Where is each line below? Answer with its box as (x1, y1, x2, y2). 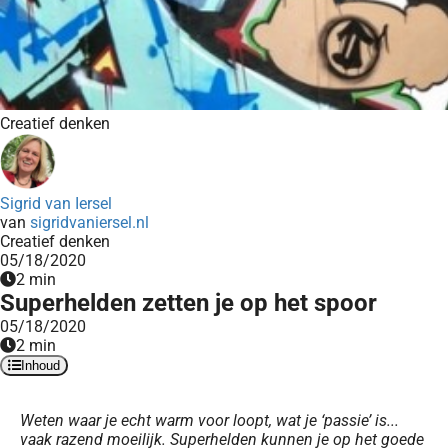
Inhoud (21, 358, 60, 373)
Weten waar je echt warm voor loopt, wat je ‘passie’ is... (20, 411, 399, 430)
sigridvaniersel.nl (30, 213, 149, 232)
